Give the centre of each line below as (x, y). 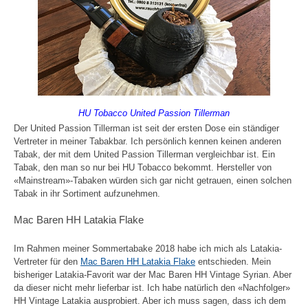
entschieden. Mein (233, 261)
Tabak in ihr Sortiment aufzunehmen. (87, 193)
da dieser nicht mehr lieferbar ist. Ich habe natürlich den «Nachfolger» (152, 287)
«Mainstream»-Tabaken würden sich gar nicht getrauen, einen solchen (153, 180)
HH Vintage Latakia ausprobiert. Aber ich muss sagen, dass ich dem (150, 300)
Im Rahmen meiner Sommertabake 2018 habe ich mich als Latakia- (148, 248)
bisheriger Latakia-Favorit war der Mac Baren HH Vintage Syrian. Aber (153, 274)
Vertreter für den (47, 261)
